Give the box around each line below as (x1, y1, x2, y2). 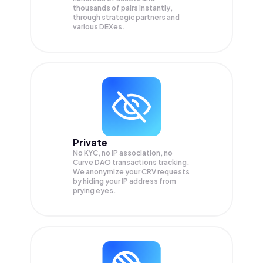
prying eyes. (73, 186, 116, 195)
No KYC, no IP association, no (73, 149, 173, 158)
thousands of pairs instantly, (73, 4, 173, 13)
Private (73, 136, 107, 149)
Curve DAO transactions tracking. (73, 158, 190, 167)
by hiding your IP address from (73, 177, 176, 186)
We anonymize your (73, 167, 141, 177)
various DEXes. (73, 22, 125, 32)
